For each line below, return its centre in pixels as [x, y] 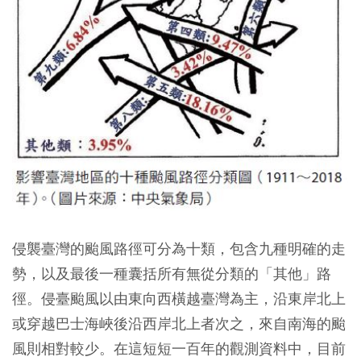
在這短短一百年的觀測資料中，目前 [230, 349]
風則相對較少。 [63, 349]
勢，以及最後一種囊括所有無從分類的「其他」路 [172, 274]
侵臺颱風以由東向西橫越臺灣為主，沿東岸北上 [193, 299]
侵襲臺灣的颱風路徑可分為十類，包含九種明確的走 [179, 249]
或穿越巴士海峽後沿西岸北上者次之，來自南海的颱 [179, 324]
